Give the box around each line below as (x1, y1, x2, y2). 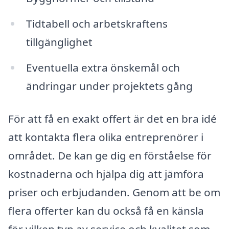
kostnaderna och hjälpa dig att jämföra (8, 166, 204, 181)
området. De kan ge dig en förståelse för (8, 148, 212, 163)
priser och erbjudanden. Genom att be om (8, 185, 220, 199)
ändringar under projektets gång (26, 79, 193, 94)
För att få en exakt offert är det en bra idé (8, 111, 217, 126)
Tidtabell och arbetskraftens (26, 16, 168, 31)
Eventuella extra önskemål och (26, 60, 180, 75)
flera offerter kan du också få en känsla (8, 203, 204, 218)
